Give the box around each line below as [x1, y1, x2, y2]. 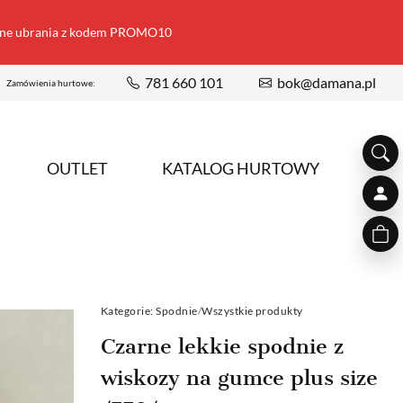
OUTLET [47, 158, 108, 179]
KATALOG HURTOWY [162, 158, 319, 179]
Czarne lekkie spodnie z [101, 333, 344, 359]
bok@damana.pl [277, 74, 376, 91]
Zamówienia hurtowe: [6, 77, 95, 88]
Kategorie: [101, 303, 154, 318]
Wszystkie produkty [201, 303, 303, 318]
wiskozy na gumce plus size [101, 364, 378, 390]
